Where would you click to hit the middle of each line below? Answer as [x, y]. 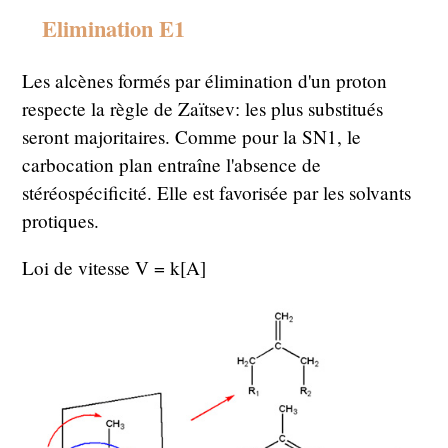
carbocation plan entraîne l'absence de [172, 165]
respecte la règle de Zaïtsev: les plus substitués [203, 109]
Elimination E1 [114, 28]
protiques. [61, 221]
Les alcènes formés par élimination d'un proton [205, 81]
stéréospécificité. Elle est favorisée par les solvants [217, 193]
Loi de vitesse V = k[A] [114, 268]
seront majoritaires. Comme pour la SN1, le [192, 137]
